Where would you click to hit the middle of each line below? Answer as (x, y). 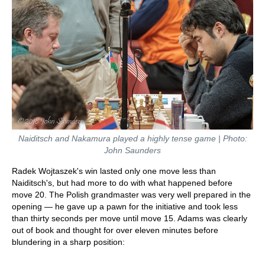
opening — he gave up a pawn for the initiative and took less (125, 207)
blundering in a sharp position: (68, 242)
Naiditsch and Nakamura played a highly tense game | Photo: (132, 139)
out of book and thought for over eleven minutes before (115, 230)
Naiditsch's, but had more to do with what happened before (122, 183)
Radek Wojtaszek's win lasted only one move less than (114, 171)
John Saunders (132, 151)
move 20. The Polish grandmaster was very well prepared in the (131, 195)
